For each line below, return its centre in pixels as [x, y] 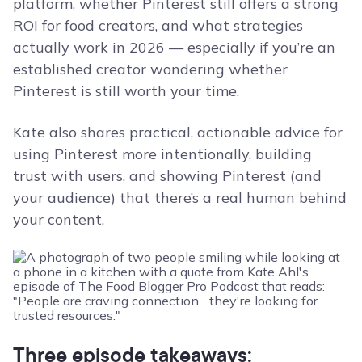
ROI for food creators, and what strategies [158, 26]
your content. [59, 220]
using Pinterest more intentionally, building [162, 154]
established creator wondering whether [150, 69]
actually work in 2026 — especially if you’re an [174, 48]
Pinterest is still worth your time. [126, 91]
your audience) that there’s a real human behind [180, 198]
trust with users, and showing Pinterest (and [167, 176]
